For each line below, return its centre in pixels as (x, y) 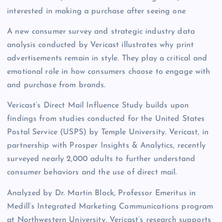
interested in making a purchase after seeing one (96, 12)
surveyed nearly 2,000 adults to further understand (101, 159)
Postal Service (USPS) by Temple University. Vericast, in (108, 133)
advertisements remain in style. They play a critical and (107, 59)
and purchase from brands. (56, 85)
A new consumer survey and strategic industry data (101, 32)
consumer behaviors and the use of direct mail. (92, 173)
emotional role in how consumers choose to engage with (109, 72)
